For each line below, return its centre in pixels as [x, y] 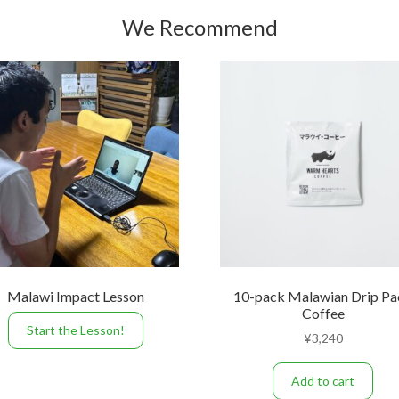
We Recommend [199, 27]
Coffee [323, 313]
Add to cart [323, 380]
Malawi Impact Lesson [76, 296]
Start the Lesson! [76, 330]
